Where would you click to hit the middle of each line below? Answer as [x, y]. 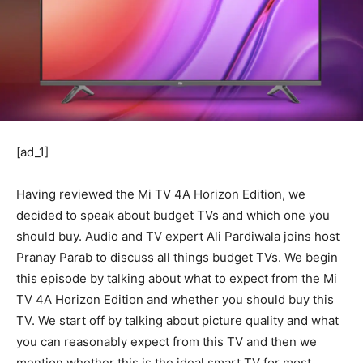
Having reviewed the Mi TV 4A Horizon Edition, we [161, 194]
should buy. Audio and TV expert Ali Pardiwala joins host [178, 237]
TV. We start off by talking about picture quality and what [177, 321]
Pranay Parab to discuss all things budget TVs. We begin [177, 258]
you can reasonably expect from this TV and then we [167, 342]
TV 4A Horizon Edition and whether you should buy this [175, 300]
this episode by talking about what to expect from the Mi [177, 279]
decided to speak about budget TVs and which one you [173, 216]
